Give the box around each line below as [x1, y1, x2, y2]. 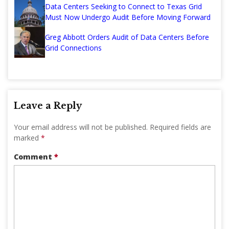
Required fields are [150, 122, 211, 132]
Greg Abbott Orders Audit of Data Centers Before [45, 32, 209, 42]
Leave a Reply [14, 100, 82, 111]
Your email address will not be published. [14, 122, 148, 132]
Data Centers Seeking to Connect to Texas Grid [45, 1, 202, 11]
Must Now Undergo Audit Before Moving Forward [45, 12, 211, 22]
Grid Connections [45, 42, 102, 53]
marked [14, 132, 41, 143]
